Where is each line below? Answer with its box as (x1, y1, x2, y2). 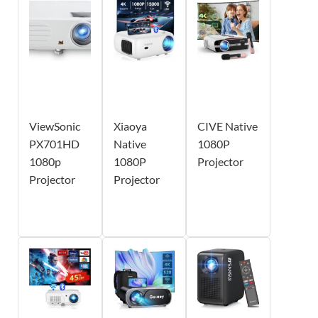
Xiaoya (113, 119, 147, 133)
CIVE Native (197, 119, 258, 133)
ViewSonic (29, 119, 80, 133)
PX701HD (29, 136, 79, 150)
